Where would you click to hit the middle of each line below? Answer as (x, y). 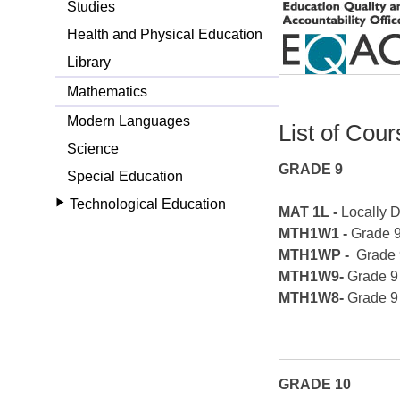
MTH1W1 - (315, 234)
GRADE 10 (317, 385)
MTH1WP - (318, 255)
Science (92, 148)
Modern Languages (128, 121)
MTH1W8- (313, 298)
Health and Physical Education (164, 34)
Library (88, 62)
